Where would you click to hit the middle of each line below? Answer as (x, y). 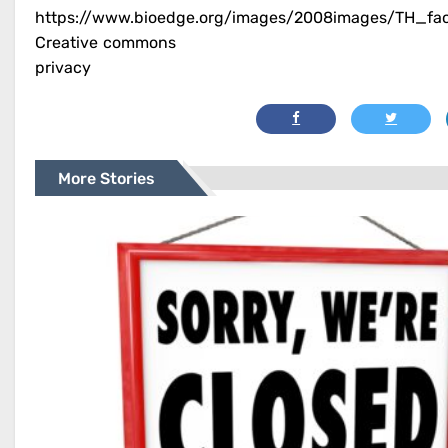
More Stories (106, 178)
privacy (63, 67)
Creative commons (105, 42)
